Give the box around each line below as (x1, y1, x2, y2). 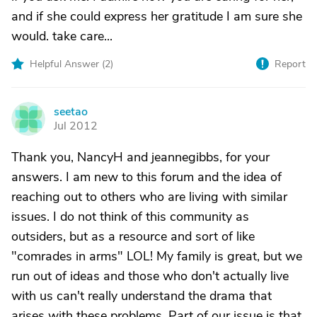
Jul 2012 (54, 118, 98, 134)
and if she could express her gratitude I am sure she (11, 8, 302, 25)
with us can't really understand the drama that (11, 287, 272, 304)
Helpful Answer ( (30, 57, 105, 71)
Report (275, 57, 306, 71)
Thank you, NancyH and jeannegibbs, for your (11, 149, 270, 166)
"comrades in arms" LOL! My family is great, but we (11, 248, 302, 265)
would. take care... (11, 28, 113, 45)
